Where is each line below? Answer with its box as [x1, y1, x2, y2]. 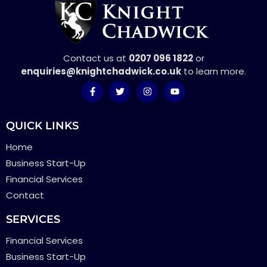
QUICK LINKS [6, 119, 79, 132]
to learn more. [181, 64, 246, 77]
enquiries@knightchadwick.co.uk [21, 64, 181, 77]
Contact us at [63, 51, 129, 64]
